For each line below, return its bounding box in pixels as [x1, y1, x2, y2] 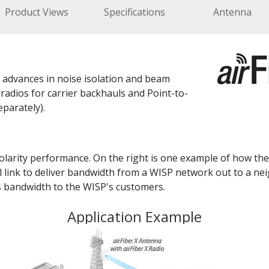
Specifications [104, 5, 165, 19]
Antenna [213, 5, 252, 19]
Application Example [67, 207, 202, 226]
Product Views [5, 5, 69, 19]
